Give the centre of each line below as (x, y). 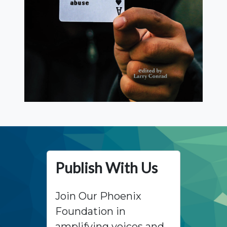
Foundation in (90, 212)
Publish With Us (106, 168)
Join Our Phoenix (98, 196)
